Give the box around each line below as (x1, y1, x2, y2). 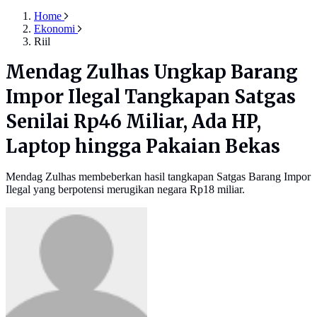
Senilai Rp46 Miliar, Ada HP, (6, 110, 261, 134)
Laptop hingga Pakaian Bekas (6, 135, 280, 158)
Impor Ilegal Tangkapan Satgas (6, 86, 296, 109)
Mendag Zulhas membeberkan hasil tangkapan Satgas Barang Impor (6, 171, 311, 183)
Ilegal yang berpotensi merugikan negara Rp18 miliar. (6, 183, 245, 196)
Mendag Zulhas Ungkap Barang (6, 61, 298, 84)
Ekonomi (34, 23, 75, 35)
